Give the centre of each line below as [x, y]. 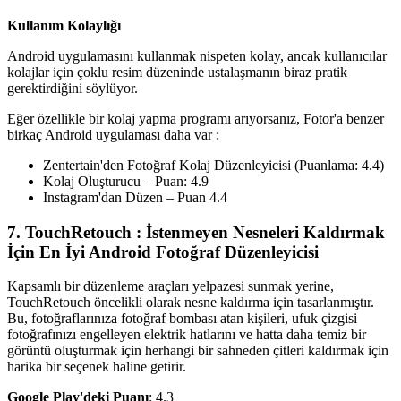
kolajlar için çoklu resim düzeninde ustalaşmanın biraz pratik [177, 72]
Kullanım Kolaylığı [64, 25]
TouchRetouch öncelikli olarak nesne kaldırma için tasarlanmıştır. [191, 303]
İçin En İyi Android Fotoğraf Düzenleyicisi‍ [163, 252]
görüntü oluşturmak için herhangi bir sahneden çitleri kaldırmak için [198, 351]
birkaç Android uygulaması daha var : [113, 134]
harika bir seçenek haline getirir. [97, 367]
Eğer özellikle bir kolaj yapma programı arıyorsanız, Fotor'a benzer [196, 118]
